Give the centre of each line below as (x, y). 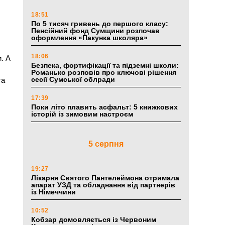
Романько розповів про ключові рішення (104, 73)
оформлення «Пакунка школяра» (89, 38)
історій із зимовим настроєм (83, 114)
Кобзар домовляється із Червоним (94, 220)
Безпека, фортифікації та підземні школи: (105, 66)
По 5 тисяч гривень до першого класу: (100, 24)
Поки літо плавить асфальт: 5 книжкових (104, 107)
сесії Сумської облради (73, 80)
